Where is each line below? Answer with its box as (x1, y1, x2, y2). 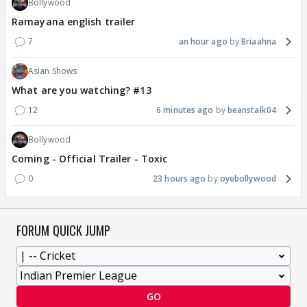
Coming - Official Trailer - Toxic (12, 152, 168, 166)
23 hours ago (153, 173, 206, 185)
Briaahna (241, 36, 276, 48)
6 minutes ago (156, 104, 214, 116)
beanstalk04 (227, 104, 276, 116)
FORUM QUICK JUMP (16, 221, 111, 240)
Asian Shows (28, 65, 77, 77)
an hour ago (178, 36, 228, 48)
